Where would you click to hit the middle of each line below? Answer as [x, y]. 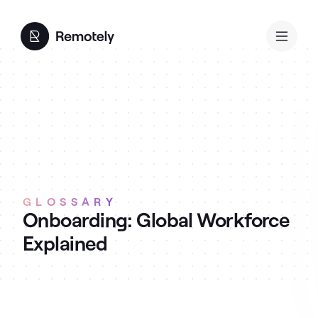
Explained [65, 243]
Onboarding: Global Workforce [156, 219]
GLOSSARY [70, 201]
